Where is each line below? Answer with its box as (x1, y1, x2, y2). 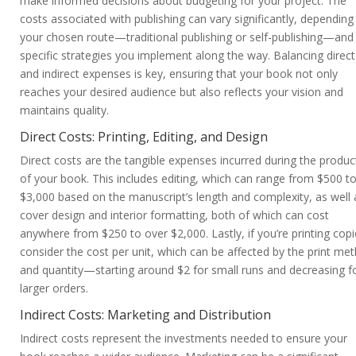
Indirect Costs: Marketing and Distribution (20, 306, 271, 324)
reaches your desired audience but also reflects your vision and (20, 84, 343, 100)
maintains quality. (20, 103, 109, 118)
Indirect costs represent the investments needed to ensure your (20, 331, 347, 346)
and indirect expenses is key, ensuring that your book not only (20, 66, 338, 82)
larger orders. (20, 281, 88, 296)
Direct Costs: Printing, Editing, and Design (20, 128, 268, 146)
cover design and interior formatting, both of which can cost (20, 207, 329, 223)
